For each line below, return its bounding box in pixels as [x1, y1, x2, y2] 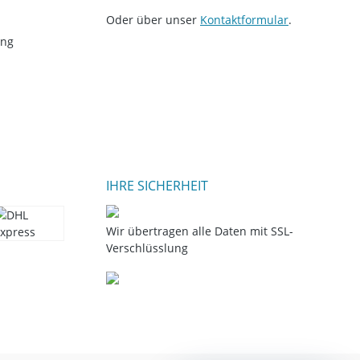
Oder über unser [106, 11, 200, 27]
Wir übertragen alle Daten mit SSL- [106, 223, 293, 239]
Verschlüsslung [106, 239, 188, 256]
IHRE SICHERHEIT [106, 176, 208, 194]
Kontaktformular [200, 11, 288, 27]
